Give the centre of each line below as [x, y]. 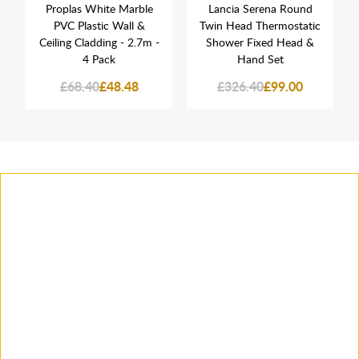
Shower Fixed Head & [260, 42]
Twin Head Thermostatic [260, 26]
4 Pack [99, 59]
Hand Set [260, 59]
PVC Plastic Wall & [99, 26]
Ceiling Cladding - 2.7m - [99, 42]
